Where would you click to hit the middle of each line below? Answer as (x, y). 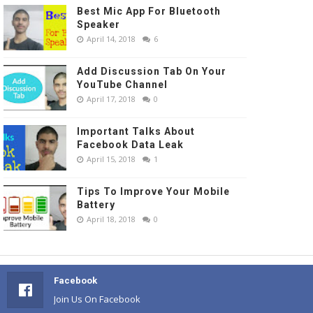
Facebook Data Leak (130, 145)
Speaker (99, 25)
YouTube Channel (122, 85)
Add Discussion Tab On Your (152, 72)
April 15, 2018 (111, 159)
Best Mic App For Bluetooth (149, 12)
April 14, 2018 (111, 39)
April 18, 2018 (111, 219)
